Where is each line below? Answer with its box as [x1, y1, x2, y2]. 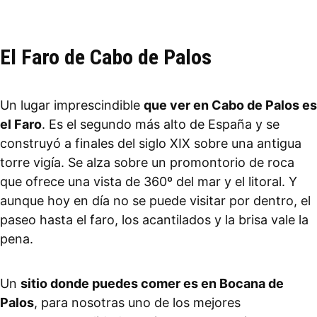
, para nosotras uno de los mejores [34, 294, 241, 310]
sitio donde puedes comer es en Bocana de [21, 275, 284, 291]
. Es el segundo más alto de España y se [42, 116, 279, 132]
